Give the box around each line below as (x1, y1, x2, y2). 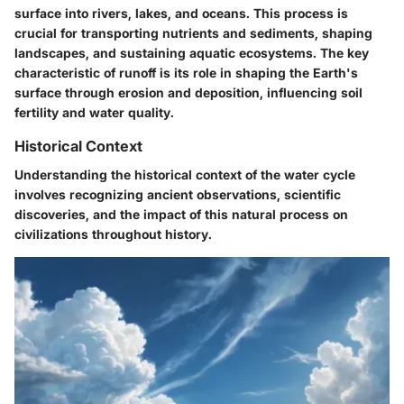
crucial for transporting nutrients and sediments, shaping (14, 24, 372, 41)
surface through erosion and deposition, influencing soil (14, 84, 363, 100)
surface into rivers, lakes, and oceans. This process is (14, 5, 348, 21)
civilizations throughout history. (14, 225, 212, 242)
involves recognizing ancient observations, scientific (14, 186, 341, 202)
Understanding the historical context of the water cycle (14, 166, 355, 182)
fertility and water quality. (14, 104, 174, 120)
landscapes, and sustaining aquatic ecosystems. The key (14, 44, 369, 60)
